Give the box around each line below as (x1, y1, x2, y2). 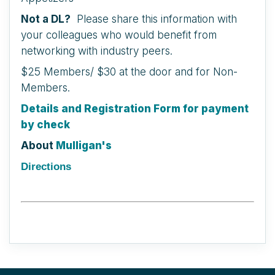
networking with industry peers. (21, 45, 172, 57)
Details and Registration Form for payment (21, 103, 249, 115)
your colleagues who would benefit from (21, 29, 217, 41)
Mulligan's (56, 139, 112, 152)
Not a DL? (21, 13, 71, 25)
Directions (21, 161, 71, 172)
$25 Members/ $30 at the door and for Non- (21, 66, 238, 78)
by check (21, 118, 70, 131)
